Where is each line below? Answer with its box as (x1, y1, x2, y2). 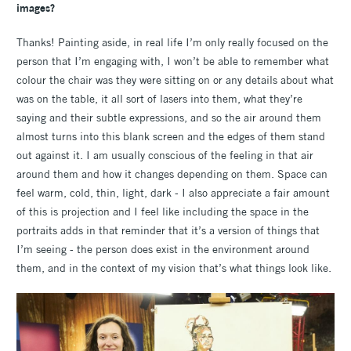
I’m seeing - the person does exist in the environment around (16, 241, 309, 256)
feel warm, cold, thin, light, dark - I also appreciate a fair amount (16, 185, 330, 200)
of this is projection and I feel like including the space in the (16, 204, 309, 219)
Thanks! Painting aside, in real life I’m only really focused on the (16, 34, 328, 49)
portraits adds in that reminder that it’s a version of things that (16, 223, 320, 237)
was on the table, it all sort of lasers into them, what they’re (16, 91, 302, 106)
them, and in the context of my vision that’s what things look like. (16, 260, 331, 275)
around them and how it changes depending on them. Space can (16, 166, 327, 181)
